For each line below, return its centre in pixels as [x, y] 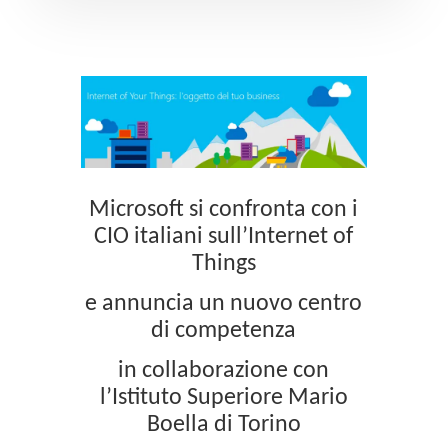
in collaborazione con [224, 370]
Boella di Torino [223, 424]
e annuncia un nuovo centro [224, 303]
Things [223, 263]
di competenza [224, 330]
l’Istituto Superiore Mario [223, 397]
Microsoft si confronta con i [224, 209]
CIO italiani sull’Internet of [224, 236]
